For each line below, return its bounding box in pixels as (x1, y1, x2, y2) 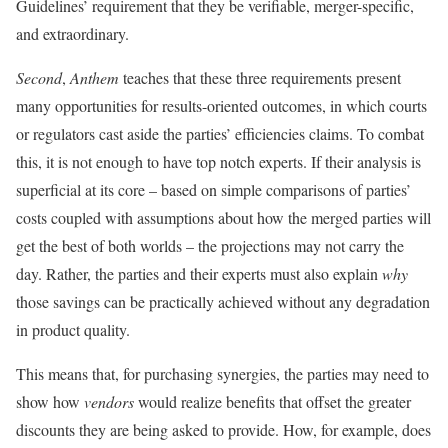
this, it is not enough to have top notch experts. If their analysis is (16, 151, 421, 173)
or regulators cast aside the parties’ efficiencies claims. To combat (16, 123, 424, 145)
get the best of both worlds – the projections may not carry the (16, 235, 404, 257)
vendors (84, 391, 134, 413)
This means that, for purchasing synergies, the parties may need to (16, 363, 429, 385)
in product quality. (16, 319, 130, 341)
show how (16, 391, 84, 413)
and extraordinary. (16, 23, 129, 45)
